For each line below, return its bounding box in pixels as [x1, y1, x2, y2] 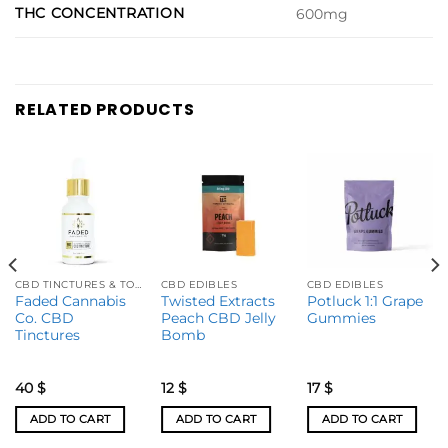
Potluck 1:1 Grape [306, 293, 423, 310]
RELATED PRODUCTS [15, 97, 195, 121]
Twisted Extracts [160, 293, 275, 310]
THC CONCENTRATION [15, 3, 185, 22]
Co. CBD [14, 310, 74, 327]
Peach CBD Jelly [160, 310, 276, 327]
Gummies [306, 310, 376, 327]
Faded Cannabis [14, 293, 126, 310]
